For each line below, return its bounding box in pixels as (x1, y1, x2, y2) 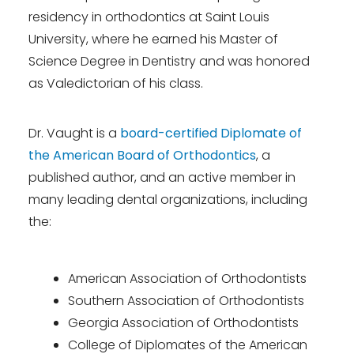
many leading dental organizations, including (28, 190, 307, 209)
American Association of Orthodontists (68, 269, 307, 288)
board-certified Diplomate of (120, 123, 302, 142)
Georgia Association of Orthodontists (68, 313, 299, 332)
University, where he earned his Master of (28, 30, 278, 49)
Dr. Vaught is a (28, 123, 120, 142)
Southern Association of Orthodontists (68, 291, 304, 310)
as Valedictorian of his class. (28, 74, 203, 93)
